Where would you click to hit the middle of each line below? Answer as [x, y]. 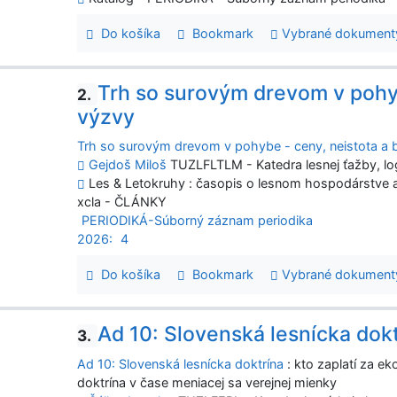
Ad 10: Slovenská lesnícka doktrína [181, 363]
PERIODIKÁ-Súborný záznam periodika [198, 221]
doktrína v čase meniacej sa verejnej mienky [207, 382]
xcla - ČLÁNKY [122, 202]
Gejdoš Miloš [128, 165]
